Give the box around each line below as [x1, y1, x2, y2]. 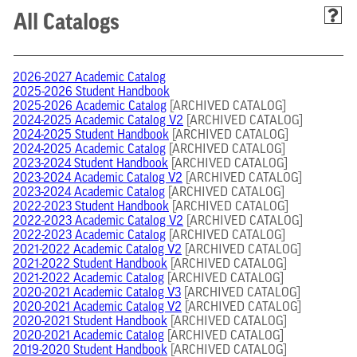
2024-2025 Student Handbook [13, 129, 169, 142]
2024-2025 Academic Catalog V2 [13, 115, 183, 127]
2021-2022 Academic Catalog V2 [13, 244, 182, 257]
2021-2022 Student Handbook [13, 258, 167, 271]
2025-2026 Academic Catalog [13, 100, 167, 113]
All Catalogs [14, 11, 120, 33]
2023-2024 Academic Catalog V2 [13, 172, 182, 185]
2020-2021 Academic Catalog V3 [13, 287, 181, 300]
